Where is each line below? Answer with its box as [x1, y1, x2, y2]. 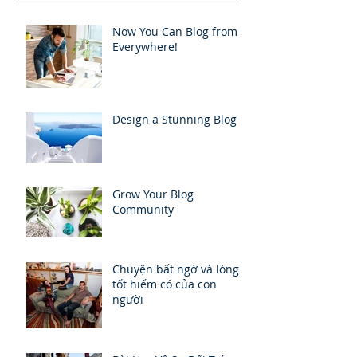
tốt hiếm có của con [112, 277, 217, 292]
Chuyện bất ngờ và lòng [112, 261, 239, 277]
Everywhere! [112, 39, 178, 55]
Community [112, 202, 174, 218]
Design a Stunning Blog [112, 112, 237, 127]
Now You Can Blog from [112, 24, 237, 40]
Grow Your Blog [112, 186, 194, 202]
